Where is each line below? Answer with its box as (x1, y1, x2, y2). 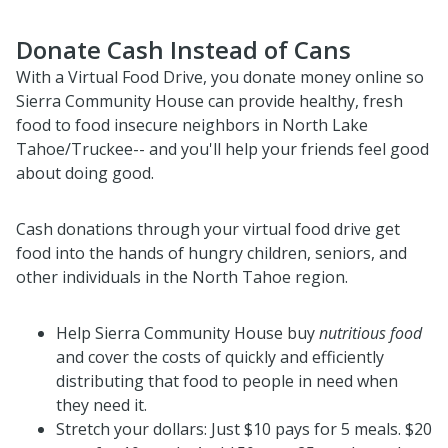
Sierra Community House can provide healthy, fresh (16, 89, 403, 112)
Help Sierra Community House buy (56, 321, 319, 344)
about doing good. (16, 161, 154, 184)
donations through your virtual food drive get (53, 217, 400, 240)
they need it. (56, 393, 147, 416)
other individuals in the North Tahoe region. (16, 265, 348, 288)
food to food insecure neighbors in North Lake (16, 113, 368, 136)
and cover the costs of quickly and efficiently (56, 345, 384, 368)
